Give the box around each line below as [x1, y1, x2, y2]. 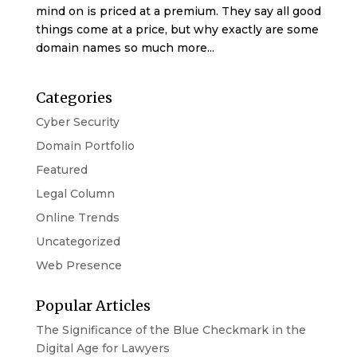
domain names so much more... [35, 40, 214, 55]
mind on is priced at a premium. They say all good [35, 3, 321, 18]
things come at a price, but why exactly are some [35, 22, 319, 37]
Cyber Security [35, 114, 120, 129]
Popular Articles [35, 296, 151, 315]
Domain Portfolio [35, 138, 135, 153]
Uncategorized [35, 233, 120, 249]
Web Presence [35, 257, 122, 273]
